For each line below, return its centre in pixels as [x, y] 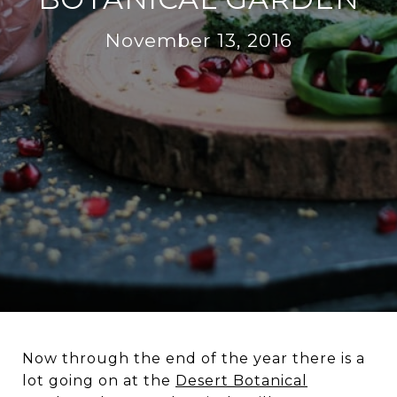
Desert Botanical [241, 381]
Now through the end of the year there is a [194, 358]
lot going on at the [99, 381]
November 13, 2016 [198, 40]
